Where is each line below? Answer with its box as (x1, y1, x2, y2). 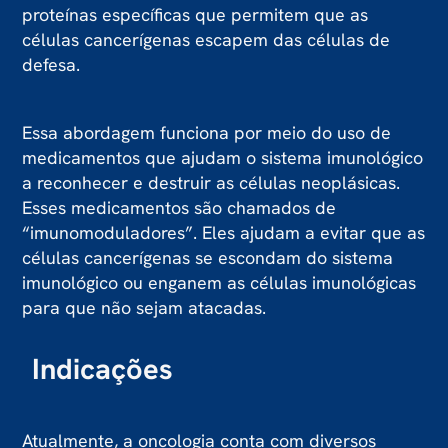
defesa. (22, 53, 81, 76)
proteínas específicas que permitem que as (22, 3, 369, 26)
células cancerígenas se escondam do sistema (22, 246, 394, 270)
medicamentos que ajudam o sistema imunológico (22, 146, 424, 170)
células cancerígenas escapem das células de (22, 28, 391, 51)
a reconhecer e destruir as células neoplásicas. (22, 171, 401, 195)
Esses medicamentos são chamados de (22, 196, 337, 220)
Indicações (32, 350, 174, 389)
